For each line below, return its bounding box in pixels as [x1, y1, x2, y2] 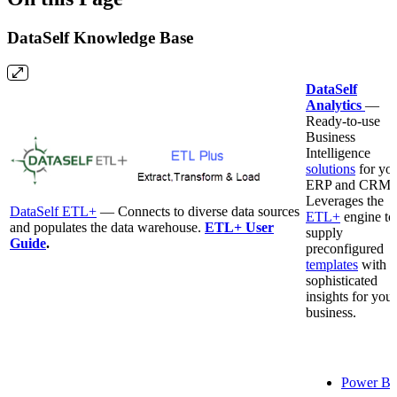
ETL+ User [205, 219, 274, 235]
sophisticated [306, 272, 378, 288]
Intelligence [306, 144, 370, 160]
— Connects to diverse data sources [100, 203, 300, 219]
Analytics [306, 97, 365, 113]
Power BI [341, 374, 395, 390]
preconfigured [306, 240, 384, 256]
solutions [306, 160, 355, 176]
